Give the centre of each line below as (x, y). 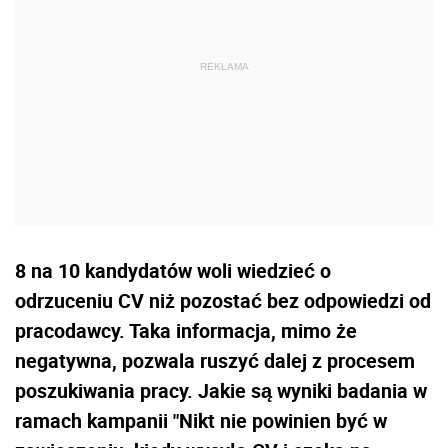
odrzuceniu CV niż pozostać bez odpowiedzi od (223, 300)
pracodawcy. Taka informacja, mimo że (186, 330)
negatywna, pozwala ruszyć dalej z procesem (215, 360)
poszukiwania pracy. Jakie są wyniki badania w (221, 390)
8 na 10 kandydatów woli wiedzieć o (173, 270)
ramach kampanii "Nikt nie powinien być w (201, 420)
